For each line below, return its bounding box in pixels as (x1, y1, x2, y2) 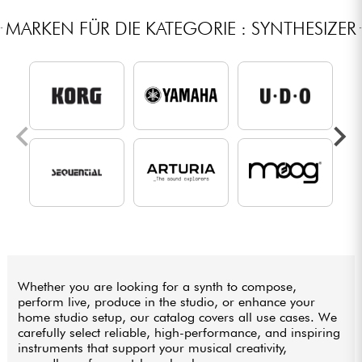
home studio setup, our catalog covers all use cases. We (18, 309, 338, 326)
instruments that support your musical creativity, (18, 340, 288, 356)
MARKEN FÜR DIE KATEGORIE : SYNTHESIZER (6, 17, 356, 40)
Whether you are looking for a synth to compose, (18, 279, 297, 295)
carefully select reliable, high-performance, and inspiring (18, 325, 341, 341)
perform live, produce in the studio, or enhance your (18, 294, 316, 310)
